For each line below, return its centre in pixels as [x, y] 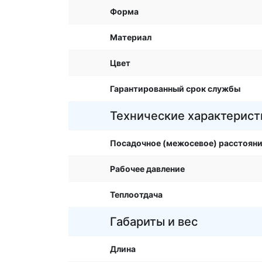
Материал [131, 37]
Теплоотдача [136, 194]
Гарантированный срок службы [175, 89]
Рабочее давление [147, 169]
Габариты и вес [154, 222]
